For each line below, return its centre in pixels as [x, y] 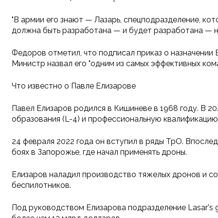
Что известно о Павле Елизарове [74, 86]
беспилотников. [41, 185]
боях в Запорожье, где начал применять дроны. [99, 152]
